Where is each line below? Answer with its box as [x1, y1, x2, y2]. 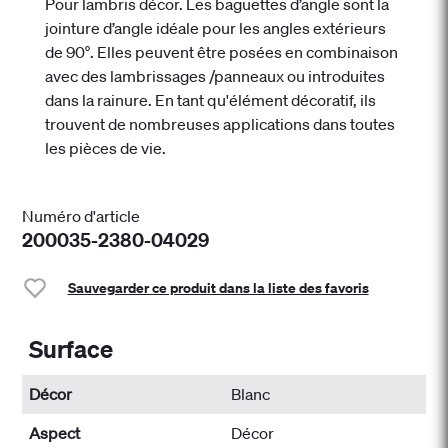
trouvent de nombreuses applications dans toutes [44, 113, 395, 134]
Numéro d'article [22, 206, 141, 227]
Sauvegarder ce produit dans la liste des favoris [67, 277, 369, 297]
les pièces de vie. [44, 137, 166, 158]
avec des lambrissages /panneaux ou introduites [44, 65, 385, 86]
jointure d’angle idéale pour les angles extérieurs [44, 17, 386, 38]
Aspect [29, 423, 81, 444]
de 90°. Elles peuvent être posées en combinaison [44, 41, 398, 62]
